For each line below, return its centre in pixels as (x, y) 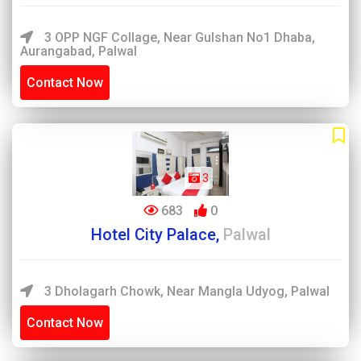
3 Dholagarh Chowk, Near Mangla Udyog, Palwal (185, 291)
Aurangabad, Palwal (79, 51)
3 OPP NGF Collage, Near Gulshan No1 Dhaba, (178, 37)
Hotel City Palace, (157, 234)
